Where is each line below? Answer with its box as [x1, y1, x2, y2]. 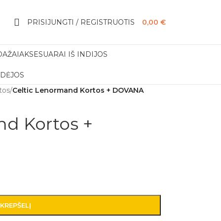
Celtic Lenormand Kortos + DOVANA [12, 86, 144, 95]
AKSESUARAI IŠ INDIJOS [19, 49, 108, 59]
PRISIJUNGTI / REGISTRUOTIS [27, 18, 135, 27]
